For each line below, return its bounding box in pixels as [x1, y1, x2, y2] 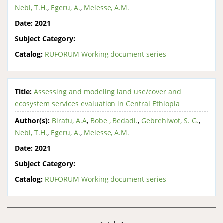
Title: [15, 86, 32, 96]
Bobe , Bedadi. [90, 116, 138, 125]
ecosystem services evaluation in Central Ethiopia [15, 98, 180, 108]
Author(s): [15, 116, 50, 125]
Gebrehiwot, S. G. [141, 116, 199, 125]
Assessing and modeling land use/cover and [34, 86, 181, 96]
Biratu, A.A [52, 116, 87, 125]
